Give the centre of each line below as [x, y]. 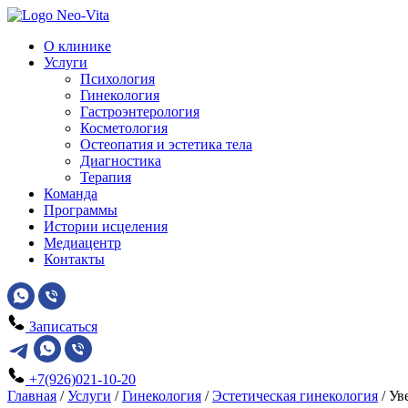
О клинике [77, 46]
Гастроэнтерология [140, 112]
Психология [117, 79]
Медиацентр [82, 243]
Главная [32, 396]
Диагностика [121, 161]
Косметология [124, 128]
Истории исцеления [106, 226]
